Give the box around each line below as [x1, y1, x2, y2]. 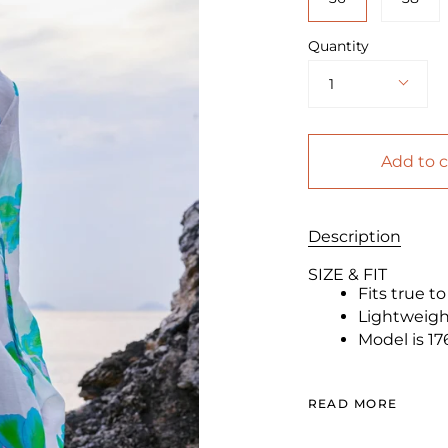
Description [307, 227, 401, 246]
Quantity [307, 37, 369, 55]
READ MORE [307, 396, 398, 411]
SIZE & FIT [307, 265, 391, 284]
